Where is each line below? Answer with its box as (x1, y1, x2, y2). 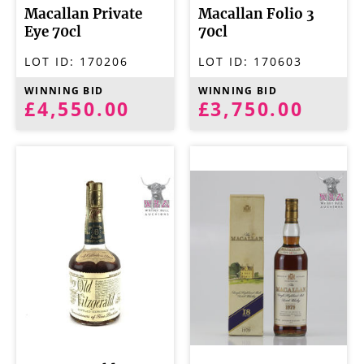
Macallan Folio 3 (197, 7, 314, 21)
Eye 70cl (24, 25, 81, 39)
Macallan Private (24, 7, 142, 21)
